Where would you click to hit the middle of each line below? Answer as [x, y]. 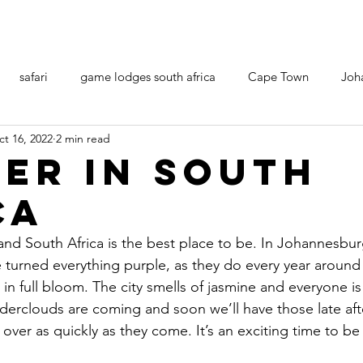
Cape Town [278, 76]
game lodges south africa [148, 76]
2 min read [83, 138]
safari [34, 76]
